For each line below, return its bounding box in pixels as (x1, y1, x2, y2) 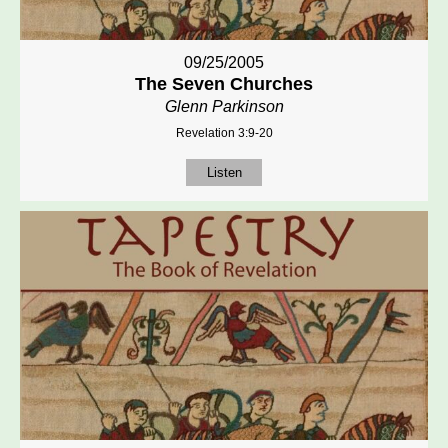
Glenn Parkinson (164, 97, 284, 115)
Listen (206, 164, 242, 180)
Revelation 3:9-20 (175, 125, 273, 140)
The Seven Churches (135, 73, 313, 94)
